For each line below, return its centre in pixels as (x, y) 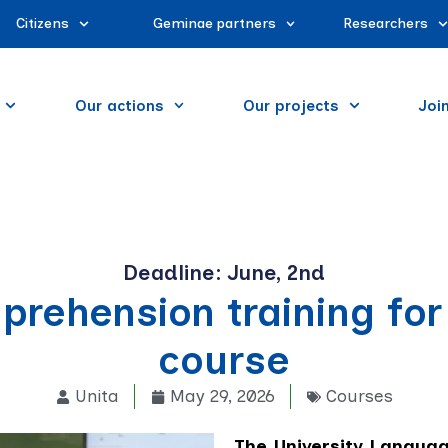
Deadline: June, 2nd (224, 273)
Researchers (385, 23)
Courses (359, 396)
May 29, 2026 (222, 396)
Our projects (291, 105)
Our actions (119, 105)
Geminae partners (214, 23)
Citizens (43, 23)
